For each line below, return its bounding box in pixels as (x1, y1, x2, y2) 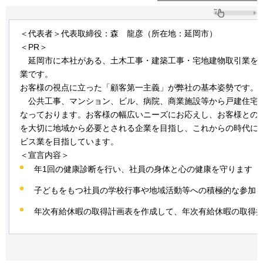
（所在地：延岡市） (143, 29, 217, 39)
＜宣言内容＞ (20, 150, 69, 160)
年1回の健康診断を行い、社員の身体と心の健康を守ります (34, 164, 252, 174)
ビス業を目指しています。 (20, 137, 119, 147)
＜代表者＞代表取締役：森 (20, 29, 119, 39)
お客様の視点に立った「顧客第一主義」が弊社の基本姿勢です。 (20, 83, 258, 93)
